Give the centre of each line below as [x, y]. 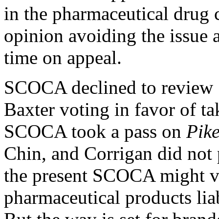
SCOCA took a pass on [95, 131]
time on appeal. [63, 58]
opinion [34, 36]
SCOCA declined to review [111, 88]
